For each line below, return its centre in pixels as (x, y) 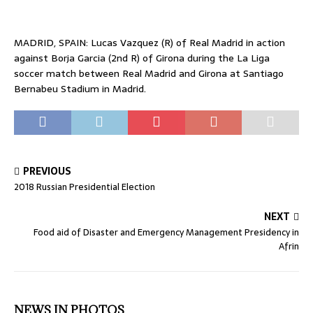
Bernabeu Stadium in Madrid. (80, 89)
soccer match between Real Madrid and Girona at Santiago (149, 73)
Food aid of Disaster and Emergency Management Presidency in (166, 232)
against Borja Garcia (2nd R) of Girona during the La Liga (142, 58)
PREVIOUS (47, 171)
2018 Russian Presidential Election (85, 187)
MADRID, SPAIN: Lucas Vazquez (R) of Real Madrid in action (150, 43)
